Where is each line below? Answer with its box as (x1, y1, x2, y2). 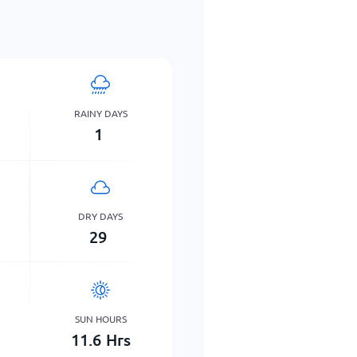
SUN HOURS (74, 312, 127, 325)
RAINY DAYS (73, 106, 127, 120)
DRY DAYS (78, 209, 124, 222)
